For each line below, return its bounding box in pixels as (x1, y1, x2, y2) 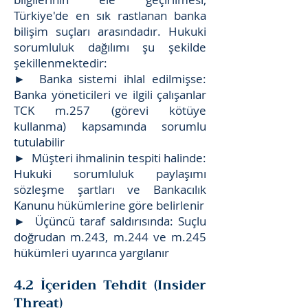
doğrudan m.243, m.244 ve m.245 (14, 229, 206, 245)
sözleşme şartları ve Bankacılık (14, 181, 206, 197)
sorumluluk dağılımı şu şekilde (14, 39, 206, 55)
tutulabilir (14, 134, 65, 150)
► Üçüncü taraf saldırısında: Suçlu (14, 213, 206, 229)
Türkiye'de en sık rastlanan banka (14, 8, 206, 23)
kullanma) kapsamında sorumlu (14, 118, 206, 134)
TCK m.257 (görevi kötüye (14, 102, 206, 118)
